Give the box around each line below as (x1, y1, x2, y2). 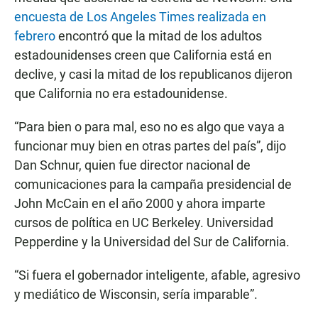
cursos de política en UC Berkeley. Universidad (14, 215, 273, 231)
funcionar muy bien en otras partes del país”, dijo (14, 138, 286, 154)
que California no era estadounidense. (14, 86, 228, 102)
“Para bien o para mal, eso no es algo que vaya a (14, 119, 285, 135)
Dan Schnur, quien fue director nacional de (14, 158, 251, 173)
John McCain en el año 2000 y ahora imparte (14, 196, 265, 212)
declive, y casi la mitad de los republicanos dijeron (14, 67, 292, 82)
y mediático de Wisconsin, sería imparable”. (14, 287, 258, 302)
